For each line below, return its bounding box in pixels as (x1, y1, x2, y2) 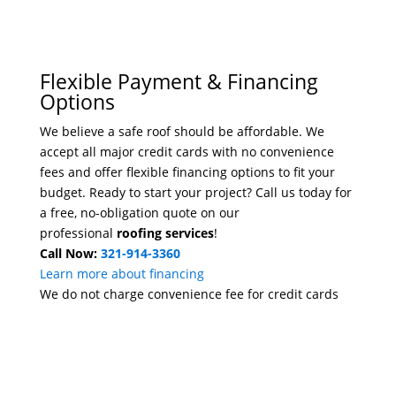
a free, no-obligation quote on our (39, 204, 240, 222)
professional (39, 225, 117, 242)
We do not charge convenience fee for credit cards (39, 286, 339, 303)
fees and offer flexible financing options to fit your (39, 164, 335, 181)
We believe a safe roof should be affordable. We (39, 123, 324, 141)
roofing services (116, 225, 214, 242)
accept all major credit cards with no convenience (39, 143, 334, 161)
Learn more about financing (39, 265, 204, 283)
